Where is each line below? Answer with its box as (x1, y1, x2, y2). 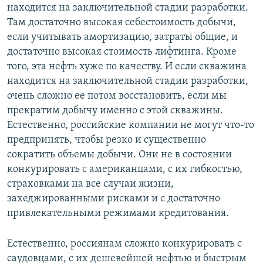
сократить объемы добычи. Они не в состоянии (7, 149, 232, 161)
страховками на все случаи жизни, (7, 178, 174, 190)
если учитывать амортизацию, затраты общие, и (7, 32, 238, 43)
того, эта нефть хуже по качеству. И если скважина (7, 61, 247, 73)
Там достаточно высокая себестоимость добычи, (7, 17, 236, 29)
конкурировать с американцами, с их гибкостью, (7, 164, 242, 176)
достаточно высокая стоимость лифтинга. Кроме (7, 46, 237, 58)
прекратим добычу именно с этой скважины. (7, 105, 223, 117)
